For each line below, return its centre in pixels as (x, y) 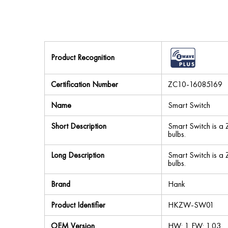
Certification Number (84, 84)
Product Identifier (78, 205)
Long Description (78, 155)
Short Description (79, 126)
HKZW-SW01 (191, 205)
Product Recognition (83, 57)
